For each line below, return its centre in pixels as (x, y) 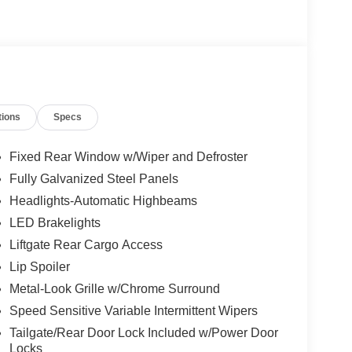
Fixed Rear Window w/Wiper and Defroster (128, 157)
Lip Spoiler (39, 267)
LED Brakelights (55, 223)
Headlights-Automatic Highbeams (103, 201)
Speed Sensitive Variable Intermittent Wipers (133, 311)
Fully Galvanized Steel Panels (93, 179)
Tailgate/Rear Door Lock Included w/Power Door (143, 333)
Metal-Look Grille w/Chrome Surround (114, 289)
